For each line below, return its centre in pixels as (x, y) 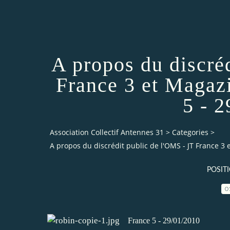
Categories (190, 132)
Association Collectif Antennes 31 (107, 132)
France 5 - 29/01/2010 (164, 220)
